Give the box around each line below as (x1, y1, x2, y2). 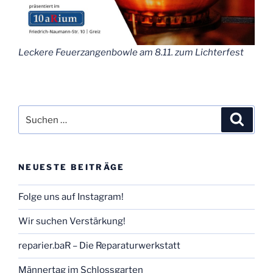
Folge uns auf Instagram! (18, 191, 124, 203)
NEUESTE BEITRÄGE (18, 162, 125, 172)
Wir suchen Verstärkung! (18, 216, 126, 227)
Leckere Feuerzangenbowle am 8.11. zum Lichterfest (18, 47, 244, 58)
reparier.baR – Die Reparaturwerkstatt (18, 240, 180, 252)
